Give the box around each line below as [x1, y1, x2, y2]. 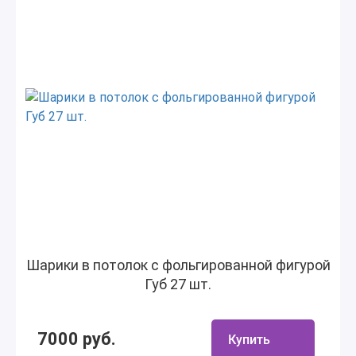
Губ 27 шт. [145, 276, 211, 292]
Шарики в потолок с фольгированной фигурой [25, 257, 331, 273]
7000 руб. [37, 329, 116, 349]
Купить [228, 331, 270, 347]
